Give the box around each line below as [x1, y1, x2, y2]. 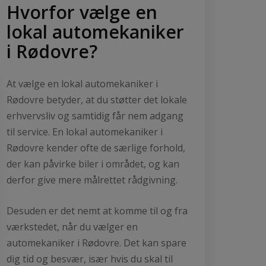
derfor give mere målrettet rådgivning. [7, 173, 178, 186]
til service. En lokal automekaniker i [7, 125, 163, 138]
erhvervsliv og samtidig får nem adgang [7, 109, 183, 122]
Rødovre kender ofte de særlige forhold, [7, 141, 185, 154]
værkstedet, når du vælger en [7, 220, 138, 233]
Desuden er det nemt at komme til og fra [7, 204, 188, 217]
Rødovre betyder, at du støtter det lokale [7, 93, 187, 106]
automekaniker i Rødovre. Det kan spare [7, 236, 186, 249]
